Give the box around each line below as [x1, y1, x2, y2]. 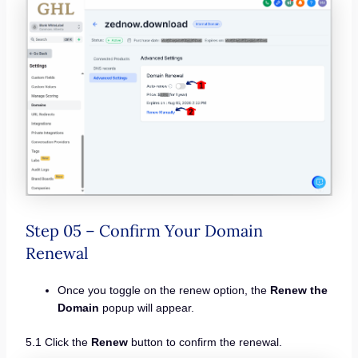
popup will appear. [98, 301, 194, 315]
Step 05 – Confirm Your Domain [25, 221, 263, 241]
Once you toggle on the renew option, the [57, 284, 270, 297]
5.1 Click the [25, 336, 91, 349]
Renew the [269, 284, 328, 297]
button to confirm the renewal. [127, 336, 282, 349]
